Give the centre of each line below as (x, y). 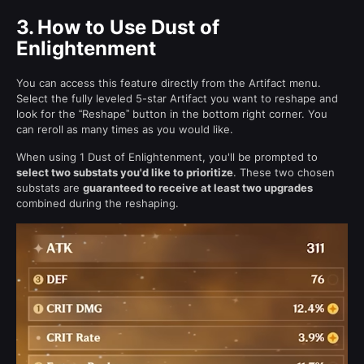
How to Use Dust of (128, 28)
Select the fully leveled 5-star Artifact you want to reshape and (177, 99)
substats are (50, 188)
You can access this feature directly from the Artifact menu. (169, 83)
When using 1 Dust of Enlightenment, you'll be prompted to (167, 157)
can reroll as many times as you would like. (125, 130)
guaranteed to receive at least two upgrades (198, 188)
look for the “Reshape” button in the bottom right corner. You (172, 114)
